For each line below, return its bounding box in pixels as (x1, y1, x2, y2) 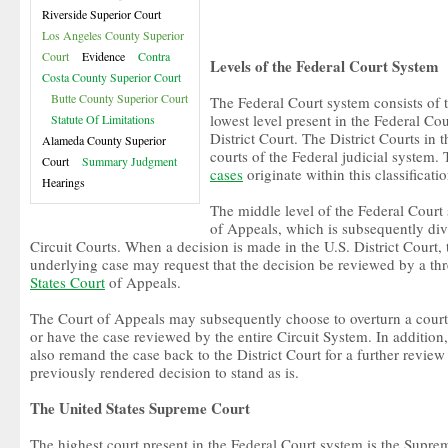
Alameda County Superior (42, 132, 166, 148)
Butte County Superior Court (51, 90, 188, 106)
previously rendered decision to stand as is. (30, 362, 299, 382)
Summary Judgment (82, 153, 177, 169)
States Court (30, 272, 105, 292)
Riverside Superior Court (42, 6, 161, 22)
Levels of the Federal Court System (210, 55, 439, 77)
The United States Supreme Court (30, 397, 250, 419)
